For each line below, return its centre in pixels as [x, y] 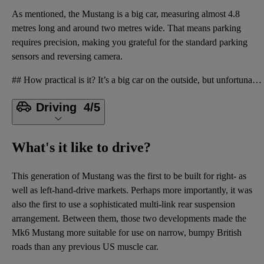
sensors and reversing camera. [67, 56]
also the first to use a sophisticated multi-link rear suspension [123, 204]
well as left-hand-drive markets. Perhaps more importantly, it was [132, 190]
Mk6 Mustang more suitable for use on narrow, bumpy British [127, 233]
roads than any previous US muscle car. [85, 247]
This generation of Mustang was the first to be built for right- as [129, 176]
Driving [56, 107]
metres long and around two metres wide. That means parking [126, 28]
